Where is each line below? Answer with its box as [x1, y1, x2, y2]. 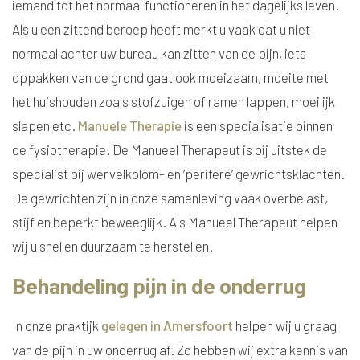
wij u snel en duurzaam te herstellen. [12, 238, 213, 254]
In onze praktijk [12, 317, 101, 333]
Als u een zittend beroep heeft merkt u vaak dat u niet [12, 21, 310, 37]
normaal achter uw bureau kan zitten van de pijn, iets [12, 45, 306, 61]
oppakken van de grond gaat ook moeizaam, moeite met [12, 69, 329, 85]
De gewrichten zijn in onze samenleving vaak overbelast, [12, 190, 328, 206]
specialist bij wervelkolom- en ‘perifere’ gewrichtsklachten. [12, 166, 345, 182]
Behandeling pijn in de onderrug [12, 272, 306, 298]
